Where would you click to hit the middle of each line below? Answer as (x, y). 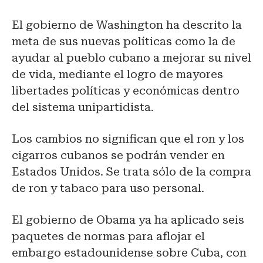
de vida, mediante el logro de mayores (117, 75)
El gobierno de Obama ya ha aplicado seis (128, 220)
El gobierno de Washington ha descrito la (127, 25)
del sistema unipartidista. (83, 107)
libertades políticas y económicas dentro (126, 91)
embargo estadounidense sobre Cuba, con (129, 253)
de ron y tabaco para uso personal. (108, 188)
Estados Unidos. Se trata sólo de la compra (131, 172)
